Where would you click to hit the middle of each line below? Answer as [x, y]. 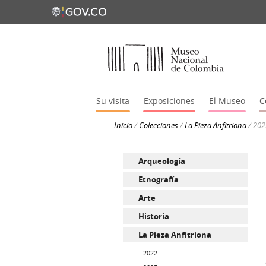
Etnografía [158, 180]
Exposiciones [169, 101]
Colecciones [159, 126]
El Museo [227, 101]
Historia [153, 216]
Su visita [113, 101]
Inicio [123, 126]
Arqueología [161, 161]
